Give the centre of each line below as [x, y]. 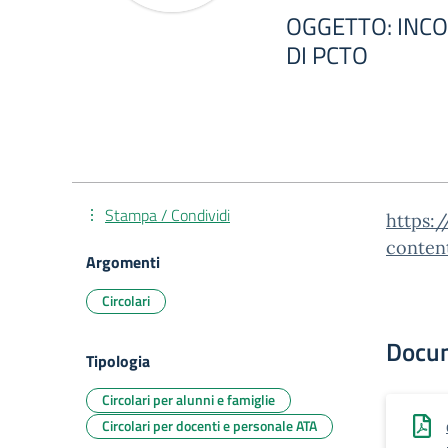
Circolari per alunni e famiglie [188, 399]
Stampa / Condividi [167, 215]
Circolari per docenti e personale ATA [209, 425]
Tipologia [118, 361]
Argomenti [123, 262]
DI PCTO [327, 55]
